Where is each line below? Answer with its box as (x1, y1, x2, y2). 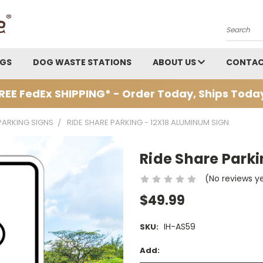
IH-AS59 (163, 220, 195, 232)
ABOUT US (153, 56, 198, 68)
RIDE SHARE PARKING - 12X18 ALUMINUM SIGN (67, 116, 229, 128)
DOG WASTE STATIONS (33, 56, 131, 68)
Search (226, 28, 255, 41)
